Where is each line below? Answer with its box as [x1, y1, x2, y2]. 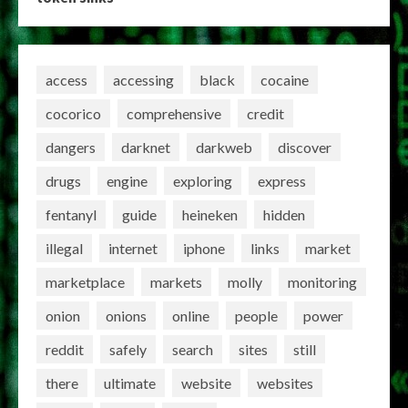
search [172, 340, 213, 358]
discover [278, 138, 331, 156]
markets [150, 272, 202, 291]
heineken [182, 205, 238, 223]
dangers [46, 138, 96, 156]
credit [247, 104, 284, 122]
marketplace [46, 272, 125, 291]
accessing [113, 70, 174, 88]
